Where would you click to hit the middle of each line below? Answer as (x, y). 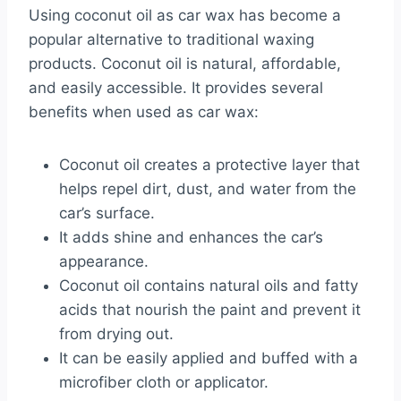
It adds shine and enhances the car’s (191, 238)
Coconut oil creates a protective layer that (209, 165)
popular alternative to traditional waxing (171, 40)
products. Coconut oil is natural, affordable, (185, 64)
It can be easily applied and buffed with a (209, 358)
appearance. (104, 262)
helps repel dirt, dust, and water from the (208, 189)
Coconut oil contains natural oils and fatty (209, 286)
